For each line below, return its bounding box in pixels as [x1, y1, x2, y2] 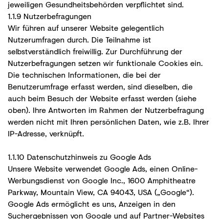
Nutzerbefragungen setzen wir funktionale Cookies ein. [8, 57, 203, 68]
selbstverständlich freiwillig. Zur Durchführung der [8, 45, 182, 57]
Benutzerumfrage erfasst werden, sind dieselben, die [8, 80, 193, 92]
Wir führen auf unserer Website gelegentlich [8, 22, 164, 33]
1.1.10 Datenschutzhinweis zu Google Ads [8, 151, 151, 162]
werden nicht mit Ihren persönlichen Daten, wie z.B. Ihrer [8, 115, 209, 127]
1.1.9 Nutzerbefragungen [8, 10, 91, 22]
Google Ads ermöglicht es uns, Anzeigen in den [8, 197, 175, 209]
